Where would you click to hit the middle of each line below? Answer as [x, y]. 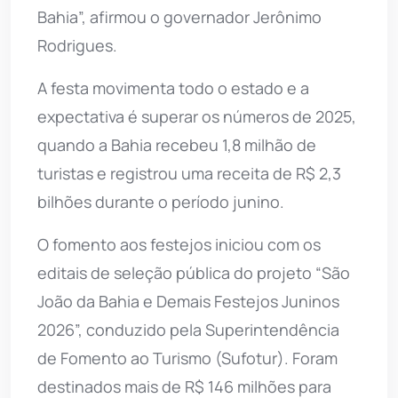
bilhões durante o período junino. [166, 201]
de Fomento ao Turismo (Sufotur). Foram [187, 358]
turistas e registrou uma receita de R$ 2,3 [189, 173]
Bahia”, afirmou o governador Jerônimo [179, 16]
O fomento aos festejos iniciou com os [179, 244]
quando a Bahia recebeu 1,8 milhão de [177, 144]
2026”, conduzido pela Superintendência [188, 329]
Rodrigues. [77, 45]
